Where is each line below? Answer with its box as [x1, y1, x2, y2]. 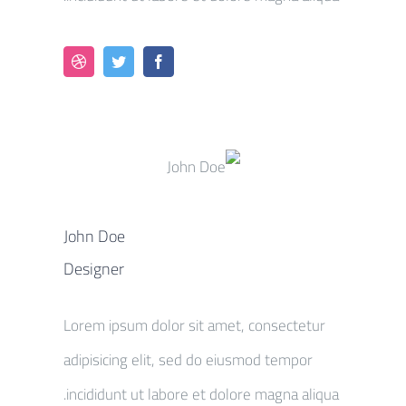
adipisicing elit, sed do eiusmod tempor [63, 344, 313, 374]
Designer [63, 253, 124, 284]
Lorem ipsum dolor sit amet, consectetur [63, 310, 325, 340]
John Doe [63, 220, 125, 251]
